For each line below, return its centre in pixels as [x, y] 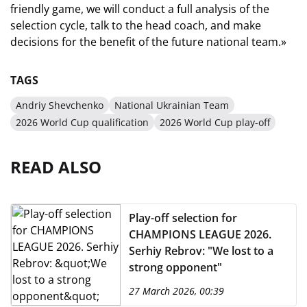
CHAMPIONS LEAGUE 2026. [200, 234]
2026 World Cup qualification [82, 122]
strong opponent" [175, 267]
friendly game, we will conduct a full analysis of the [140, 9]
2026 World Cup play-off [215, 122]
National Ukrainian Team [172, 105]
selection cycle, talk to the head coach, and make [136, 25]
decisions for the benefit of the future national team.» [148, 42]
